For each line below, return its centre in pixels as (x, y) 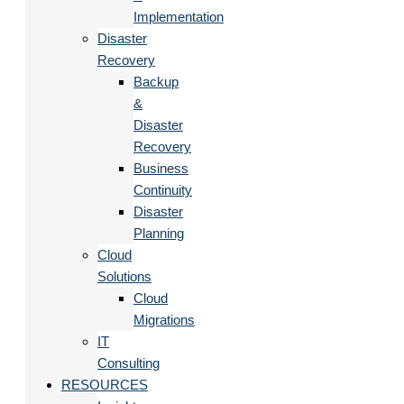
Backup (156, 81)
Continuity (163, 189)
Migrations (164, 319)
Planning (159, 233)
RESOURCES (105, 384)
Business (161, 168)
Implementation (179, 16)
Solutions (124, 276)
